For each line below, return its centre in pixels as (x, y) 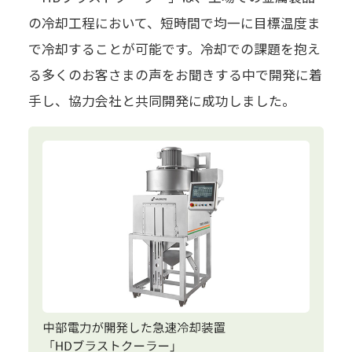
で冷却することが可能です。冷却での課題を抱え (174, 48)
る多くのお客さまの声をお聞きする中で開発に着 (175, 74)
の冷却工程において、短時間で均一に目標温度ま (174, 22)
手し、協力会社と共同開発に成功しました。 (161, 100)
